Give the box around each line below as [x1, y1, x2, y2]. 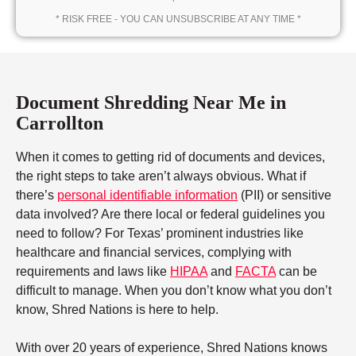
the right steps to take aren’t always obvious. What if [16, 169, 306, 184]
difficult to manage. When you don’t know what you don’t [16, 284, 331, 298]
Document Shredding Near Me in [16, 92, 286, 114]
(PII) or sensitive [238, 188, 331, 203]
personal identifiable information [57, 188, 238, 203]
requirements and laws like [16, 265, 170, 279]
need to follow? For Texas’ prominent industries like [16, 226, 304, 241]
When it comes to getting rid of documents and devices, [16, 150, 325, 164]
